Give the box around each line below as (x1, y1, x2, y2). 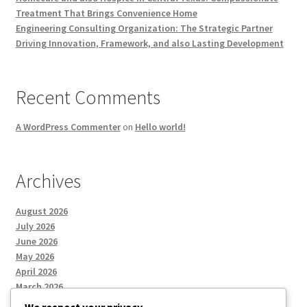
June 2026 (15, 234, 58, 247)
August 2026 (15, 204, 68, 217)
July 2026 (15, 219, 55, 232)
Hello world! (134, 121, 186, 134)
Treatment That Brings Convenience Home (15, 7, 197, 20)
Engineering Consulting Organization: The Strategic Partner (15, 22, 273, 35)
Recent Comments (15, 85, 160, 110)
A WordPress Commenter (15, 121, 121, 134)
